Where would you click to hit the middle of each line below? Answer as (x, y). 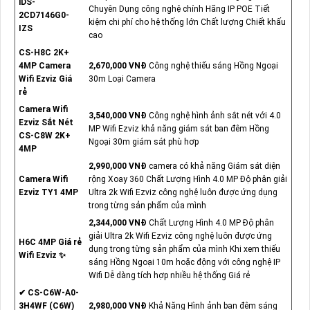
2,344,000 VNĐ (118, 223)
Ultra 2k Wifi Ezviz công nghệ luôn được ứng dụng (183, 193)
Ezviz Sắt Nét (46, 123)
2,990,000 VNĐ (118, 166)
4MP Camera (44, 66)
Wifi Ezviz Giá (45, 79)
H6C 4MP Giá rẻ (50, 243)
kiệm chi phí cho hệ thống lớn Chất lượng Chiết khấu (187, 22)
